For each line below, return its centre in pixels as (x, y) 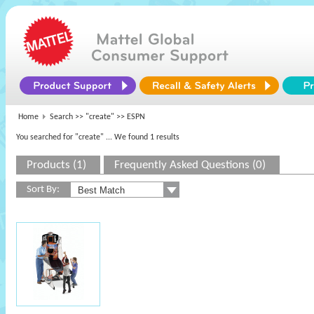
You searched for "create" (60, 137)
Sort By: (43, 190)
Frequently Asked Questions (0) (190, 165)
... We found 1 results (143, 137)
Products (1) (56, 165)
